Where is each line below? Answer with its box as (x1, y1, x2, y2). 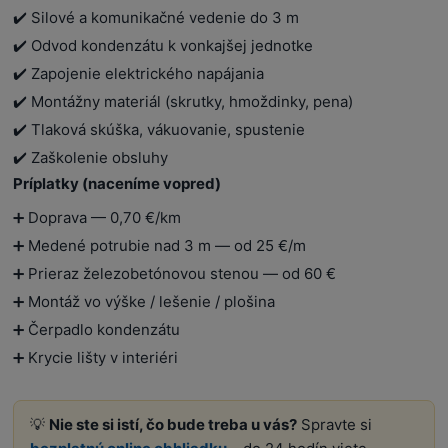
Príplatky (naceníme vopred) (13, 173, 222, 193)
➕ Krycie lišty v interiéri (13, 347, 179, 367)
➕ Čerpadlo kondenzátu (13, 319, 181, 339)
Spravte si (297, 414, 373, 434)
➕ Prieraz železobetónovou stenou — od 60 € (13, 263, 337, 283)
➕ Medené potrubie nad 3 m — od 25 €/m (13, 235, 307, 255)
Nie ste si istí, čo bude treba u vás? (49, 414, 298, 434)
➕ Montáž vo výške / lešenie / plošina (13, 291, 276, 311)
